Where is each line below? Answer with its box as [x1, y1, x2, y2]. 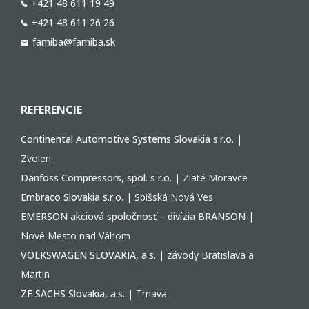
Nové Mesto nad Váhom [21, 229, 130, 242]
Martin [21, 268, 50, 281]
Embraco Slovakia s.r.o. [21, 190, 123, 203]
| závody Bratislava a [156, 248, 254, 261]
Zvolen [21, 152, 51, 165]
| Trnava [125, 287, 167, 300]
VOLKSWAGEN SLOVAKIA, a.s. [21, 248, 156, 261]
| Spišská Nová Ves [123, 190, 213, 203]
